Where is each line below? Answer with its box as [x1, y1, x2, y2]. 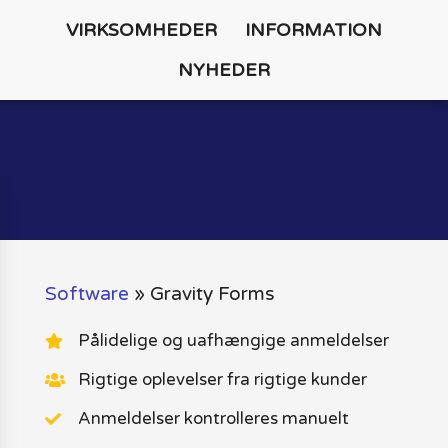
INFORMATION [244, 19, 382, 41]
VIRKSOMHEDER [65, 19, 217, 41]
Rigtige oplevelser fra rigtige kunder [77, 369, 367, 390]
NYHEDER [177, 59, 270, 81]
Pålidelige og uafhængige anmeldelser [77, 330, 389, 351]
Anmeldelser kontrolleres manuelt [77, 408, 349, 429]
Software [44, 283, 129, 305]
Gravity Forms [149, 283, 275, 305]
